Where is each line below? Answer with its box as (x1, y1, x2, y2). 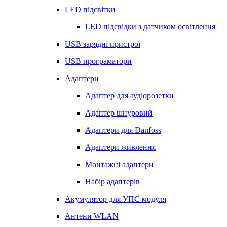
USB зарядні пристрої (65, 40, 140, 48)
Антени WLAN (65, 212, 119, 220)
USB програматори (65, 57, 132, 65)
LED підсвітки (65, 5, 116, 14)
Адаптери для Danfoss (85, 126, 161, 134)
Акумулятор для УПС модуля (65, 195, 166, 203)
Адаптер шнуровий (85, 108, 153, 117)
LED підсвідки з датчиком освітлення (85, 22, 215, 31)
